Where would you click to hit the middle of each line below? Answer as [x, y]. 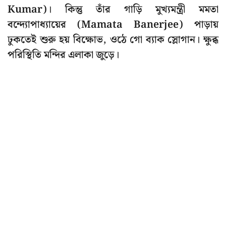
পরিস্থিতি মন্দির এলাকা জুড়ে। [63, 55]
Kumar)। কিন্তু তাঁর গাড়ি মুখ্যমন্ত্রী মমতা [113, 10]
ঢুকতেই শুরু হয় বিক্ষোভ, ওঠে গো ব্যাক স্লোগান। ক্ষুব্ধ [113, 40]
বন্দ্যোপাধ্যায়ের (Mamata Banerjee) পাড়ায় [113, 25]
